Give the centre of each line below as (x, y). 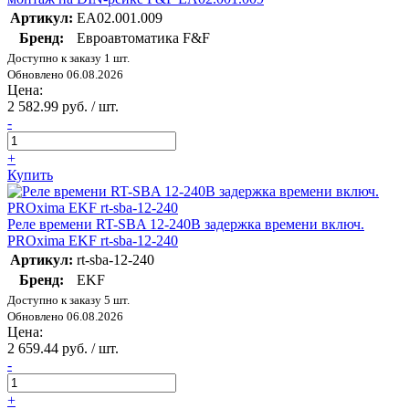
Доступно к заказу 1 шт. (68, 58)
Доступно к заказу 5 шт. (68, 300)
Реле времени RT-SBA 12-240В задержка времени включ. (186, 225)
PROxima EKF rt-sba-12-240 (93, 241)
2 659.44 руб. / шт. (63, 349)
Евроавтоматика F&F (143, 38)
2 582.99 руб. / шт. (63, 107)
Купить (30, 175)
